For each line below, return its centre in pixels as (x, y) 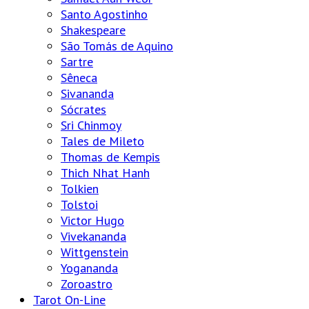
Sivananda (87, 93)
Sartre (77, 61)
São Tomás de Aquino (117, 46)
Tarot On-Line (69, 299)
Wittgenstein (94, 252)
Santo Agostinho (104, 14)
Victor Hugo (92, 220)
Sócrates (83, 109)
